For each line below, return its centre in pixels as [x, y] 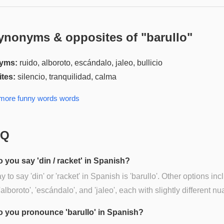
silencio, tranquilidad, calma [67, 76]
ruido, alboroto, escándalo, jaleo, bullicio [91, 62]
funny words [37, 98]
